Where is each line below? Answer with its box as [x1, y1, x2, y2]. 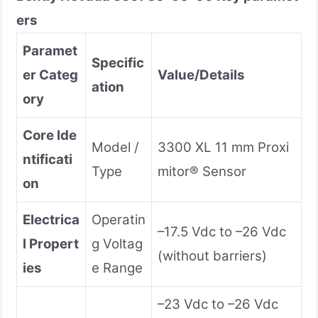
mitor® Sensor [158, 163, 246, 180]
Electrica [23, 211, 79, 228]
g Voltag [92, 235, 143, 252]
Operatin [92, 211, 146, 228]
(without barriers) [158, 247, 267, 264]
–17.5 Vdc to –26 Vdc [158, 223, 286, 240]
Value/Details [158, 66, 244, 83]
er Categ [23, 66, 78, 83]
